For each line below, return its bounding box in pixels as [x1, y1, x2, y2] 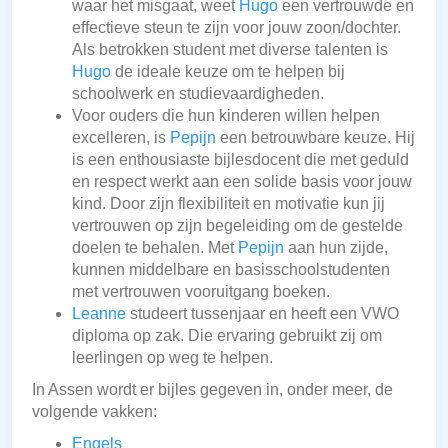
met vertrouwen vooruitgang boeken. [72, 283, 330, 301]
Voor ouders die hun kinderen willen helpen [72, 107, 380, 125]
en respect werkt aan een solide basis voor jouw [72, 173, 412, 191]
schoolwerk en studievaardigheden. [72, 85, 324, 103]
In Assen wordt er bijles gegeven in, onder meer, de [32, 381, 393, 399]
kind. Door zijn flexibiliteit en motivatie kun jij [72, 195, 385, 213]
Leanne [72, 305, 126, 323]
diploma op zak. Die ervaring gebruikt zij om [72, 327, 382, 345]
